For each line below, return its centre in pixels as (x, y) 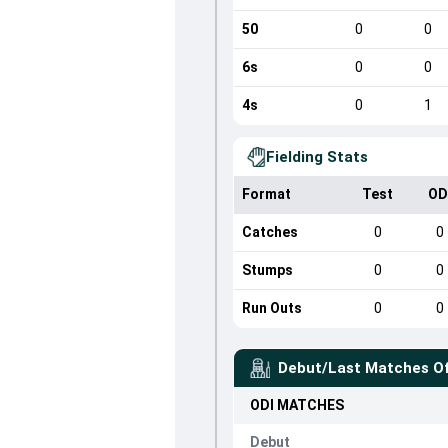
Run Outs (271, 308)
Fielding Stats (316, 157)
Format (266, 194)
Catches (269, 232)
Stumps (267, 270)
